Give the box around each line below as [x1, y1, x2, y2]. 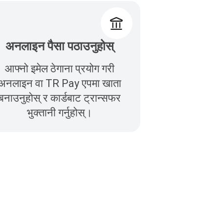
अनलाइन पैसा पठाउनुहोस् [5, 39, 114, 54]
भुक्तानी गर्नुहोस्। [26, 107, 92, 119]
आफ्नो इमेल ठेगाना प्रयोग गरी [4, 63, 114, 75]
